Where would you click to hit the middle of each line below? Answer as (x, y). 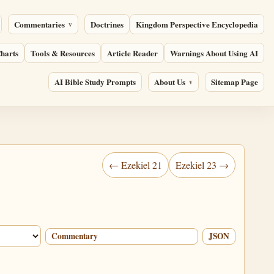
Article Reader (133, 53)
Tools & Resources (63, 53)
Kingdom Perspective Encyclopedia (197, 24)
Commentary (74, 236)
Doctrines (107, 24)
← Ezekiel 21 (135, 165)
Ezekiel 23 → (202, 165)
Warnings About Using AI (214, 53)
